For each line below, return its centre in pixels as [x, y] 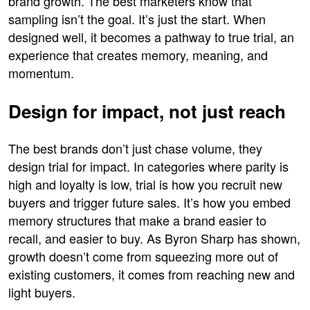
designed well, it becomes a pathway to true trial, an [151, 36]
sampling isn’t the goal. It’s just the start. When [137, 18]
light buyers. [42, 292]
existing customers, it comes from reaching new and [152, 274]
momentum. [41, 72]
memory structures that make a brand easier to [137, 220]
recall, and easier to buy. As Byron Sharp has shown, [154, 238]
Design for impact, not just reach [147, 111]
